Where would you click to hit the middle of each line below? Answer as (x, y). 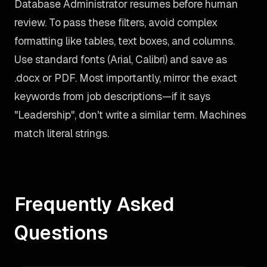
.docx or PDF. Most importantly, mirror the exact (126, 78)
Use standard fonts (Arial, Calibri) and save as (121, 59)
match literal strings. (62, 133)
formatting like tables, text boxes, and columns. (125, 41)
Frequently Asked (94, 204)
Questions (61, 233)
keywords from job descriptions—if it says (112, 96)
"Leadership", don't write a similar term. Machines (130, 115)
